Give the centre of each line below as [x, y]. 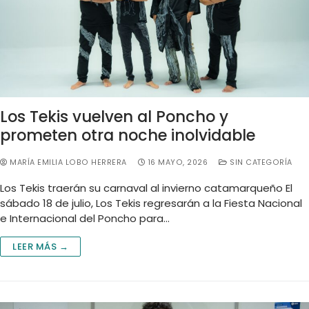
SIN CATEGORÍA [260, 162]
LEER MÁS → [40, 246]
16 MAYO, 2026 [178, 162]
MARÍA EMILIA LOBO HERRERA [67, 162]
